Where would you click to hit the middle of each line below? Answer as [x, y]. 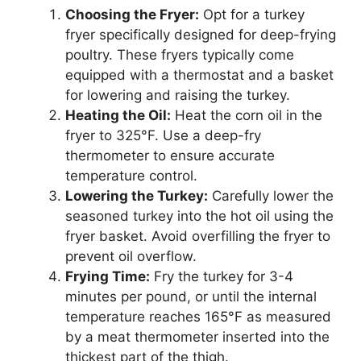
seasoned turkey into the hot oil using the [199, 216]
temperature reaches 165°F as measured [198, 316]
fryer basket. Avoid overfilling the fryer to [198, 236]
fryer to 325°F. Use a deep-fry [163, 135]
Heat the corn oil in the [247, 115]
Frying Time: [108, 276]
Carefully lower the [271, 195]
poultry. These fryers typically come [180, 54]
